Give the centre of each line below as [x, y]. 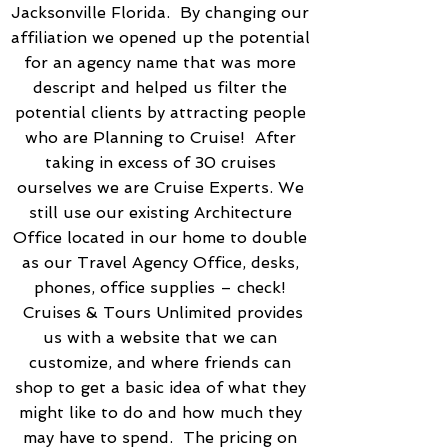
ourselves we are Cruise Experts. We [160, 187]
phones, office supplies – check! [160, 287]
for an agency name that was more [160, 62]
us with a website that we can [160, 337]
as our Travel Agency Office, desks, [160, 262]
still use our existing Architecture [160, 212]
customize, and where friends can [160, 362]
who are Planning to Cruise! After [160, 137]
